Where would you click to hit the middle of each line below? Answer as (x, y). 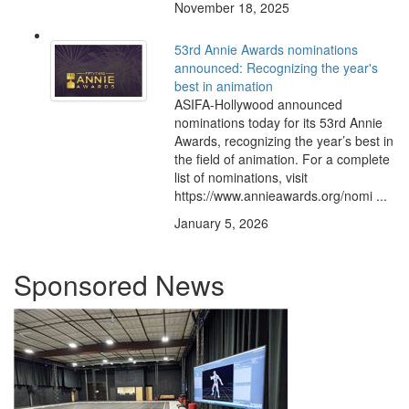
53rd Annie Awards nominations (266, 50)
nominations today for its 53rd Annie (278, 123)
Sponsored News (119, 285)
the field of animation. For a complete (282, 159)
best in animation (223, 86)
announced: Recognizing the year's (276, 68)
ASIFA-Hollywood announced (258, 105)
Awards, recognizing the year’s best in (283, 141)
